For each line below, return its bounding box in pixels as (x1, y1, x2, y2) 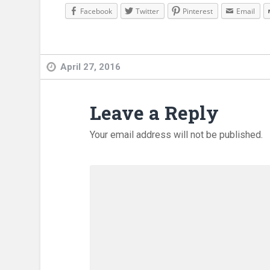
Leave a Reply (89, 100, 219, 126)
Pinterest (183, 6, 213, 17)
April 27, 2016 (60, 61, 121, 72)
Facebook (80, 6, 113, 17)
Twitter (136, 6, 160, 17)
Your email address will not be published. (89, 129, 263, 141)
